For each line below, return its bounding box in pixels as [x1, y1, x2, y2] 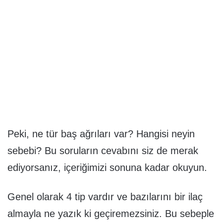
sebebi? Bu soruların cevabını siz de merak [7, 145, 198, 157]
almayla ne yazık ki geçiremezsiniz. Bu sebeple [7, 208, 214, 220]
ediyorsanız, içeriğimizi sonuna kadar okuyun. [7, 162, 207, 173]
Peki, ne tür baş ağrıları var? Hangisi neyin [7, 128, 195, 140]
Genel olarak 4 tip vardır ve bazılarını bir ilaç [7, 191, 203, 203]
